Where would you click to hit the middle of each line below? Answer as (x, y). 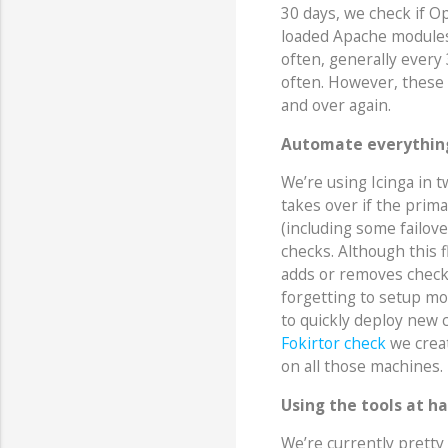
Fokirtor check (333, 343)
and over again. (335, 105)
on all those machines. (361, 366)
